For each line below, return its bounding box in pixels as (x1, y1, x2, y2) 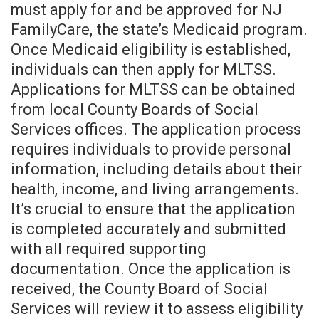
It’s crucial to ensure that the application (11, 200, 296, 219)
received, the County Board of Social (11, 280, 268, 298)
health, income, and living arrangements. (11, 180, 299, 199)
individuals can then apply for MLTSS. (11, 61, 276, 79)
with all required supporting (11, 240, 206, 258)
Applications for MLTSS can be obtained (11, 80, 296, 99)
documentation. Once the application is (11, 260, 291, 278)
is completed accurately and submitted (11, 220, 286, 239)
